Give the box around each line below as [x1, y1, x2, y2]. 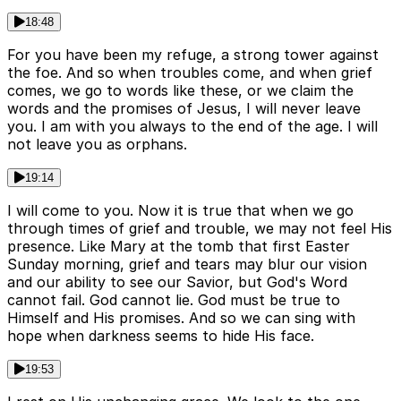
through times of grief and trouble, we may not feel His [7, 219, 392, 238]
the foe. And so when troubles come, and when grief [7, 64, 372, 82]
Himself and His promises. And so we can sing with [7, 309, 355, 328]
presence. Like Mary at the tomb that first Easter [7, 237, 350, 256]
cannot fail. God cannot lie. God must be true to [7, 291, 340, 310]
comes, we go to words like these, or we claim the [7, 81, 354, 100]
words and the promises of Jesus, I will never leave [7, 99, 361, 118]
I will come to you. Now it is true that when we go [7, 201, 354, 220]
